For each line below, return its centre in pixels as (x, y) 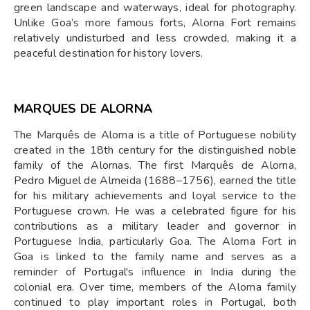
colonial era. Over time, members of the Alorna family (155, 287)
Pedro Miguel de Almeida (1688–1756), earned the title (155, 180)
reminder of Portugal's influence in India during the (155, 272)
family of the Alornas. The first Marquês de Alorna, (155, 165)
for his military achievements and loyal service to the (155, 195)
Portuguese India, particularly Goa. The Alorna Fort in (155, 241)
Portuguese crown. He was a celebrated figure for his (155, 211)
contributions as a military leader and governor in (155, 226)
